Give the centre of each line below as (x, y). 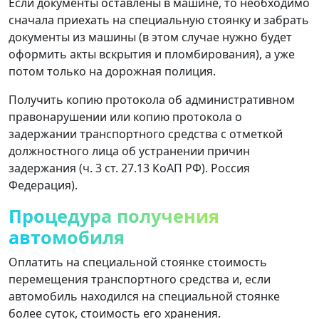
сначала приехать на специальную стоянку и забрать (159, 20)
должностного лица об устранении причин (129, 151)
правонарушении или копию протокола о (125, 116)
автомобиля (67, 237)
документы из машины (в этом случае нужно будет (150, 37)
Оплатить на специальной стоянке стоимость (138, 262)
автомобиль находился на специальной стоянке (144, 296)
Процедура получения (114, 215)
